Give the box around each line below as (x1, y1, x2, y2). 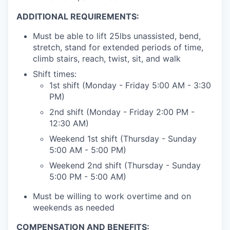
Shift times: (33, 69, 76, 80)
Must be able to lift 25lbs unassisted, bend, (33, 31, 201, 42)
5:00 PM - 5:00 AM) (49, 171, 126, 182)
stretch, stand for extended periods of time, (33, 42, 203, 53)
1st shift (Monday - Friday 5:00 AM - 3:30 (49, 80, 211, 91)
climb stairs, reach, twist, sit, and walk (33, 53, 181, 64)
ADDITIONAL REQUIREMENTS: (16, 11, 139, 22)
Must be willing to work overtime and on (33, 191, 191, 202)
